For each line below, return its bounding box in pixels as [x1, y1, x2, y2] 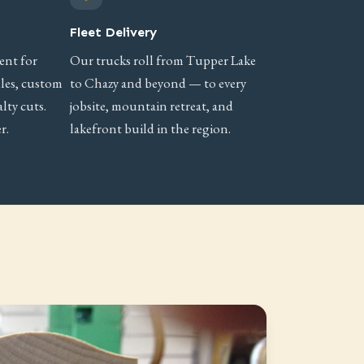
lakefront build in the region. [70, 119, 232, 137]
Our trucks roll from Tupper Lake [70, 51, 257, 69]
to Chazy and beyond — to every [70, 74, 247, 92]
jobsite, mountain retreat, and [70, 97, 234, 115]
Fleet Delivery [70, 24, 158, 40]
